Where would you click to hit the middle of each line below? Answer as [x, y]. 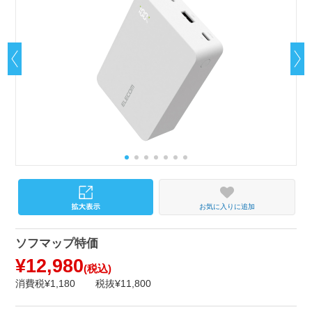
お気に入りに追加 [227, 206]
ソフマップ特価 [57, 244]
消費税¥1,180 [46, 284]
